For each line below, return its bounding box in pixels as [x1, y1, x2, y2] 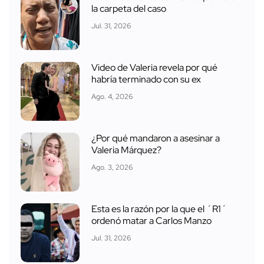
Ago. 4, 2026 [91, 92, 133, 102]
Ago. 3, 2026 [91, 163, 133, 173]
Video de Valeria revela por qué [91, 61, 217, 74]
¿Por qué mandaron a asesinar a [91, 132, 220, 145]
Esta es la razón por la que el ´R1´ [91, 203, 227, 216]
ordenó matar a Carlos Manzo [91, 214, 212, 227]
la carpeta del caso [91, 2, 166, 15]
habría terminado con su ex [91, 73, 201, 86]
